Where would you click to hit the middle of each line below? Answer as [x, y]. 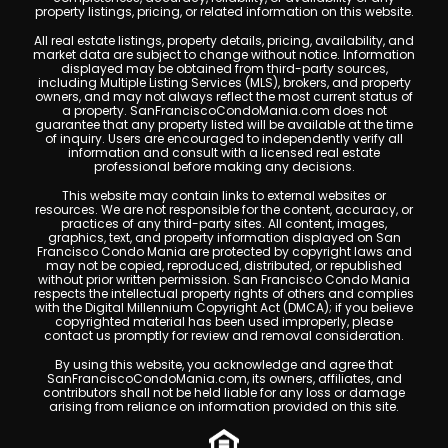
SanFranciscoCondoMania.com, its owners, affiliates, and [224, 378]
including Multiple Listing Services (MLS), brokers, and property [224, 82]
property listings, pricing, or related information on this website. [224, 11]
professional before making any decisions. [224, 166]
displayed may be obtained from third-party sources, [224, 68]
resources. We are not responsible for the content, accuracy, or [224, 209]
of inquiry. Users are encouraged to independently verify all [224, 138]
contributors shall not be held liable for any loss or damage [224, 392]
